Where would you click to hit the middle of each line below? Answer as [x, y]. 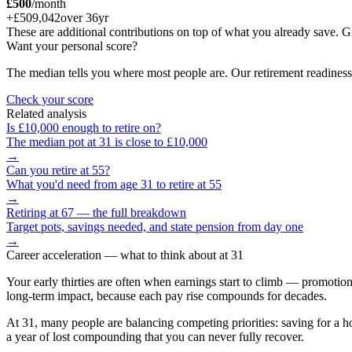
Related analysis [46, 113]
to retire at [181, 184]
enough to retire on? [110, 127]
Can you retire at [49, 170]
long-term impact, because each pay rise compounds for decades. [167, 295]
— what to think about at [166, 255]
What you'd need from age [73, 184]
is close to [139, 141]
